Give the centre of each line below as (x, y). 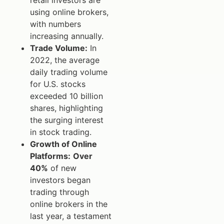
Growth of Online (63, 144)
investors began (60, 180)
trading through (59, 192)
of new (62, 168)
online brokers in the (69, 204)
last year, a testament (71, 216)
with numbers (55, 24)
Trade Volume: (59, 48)
